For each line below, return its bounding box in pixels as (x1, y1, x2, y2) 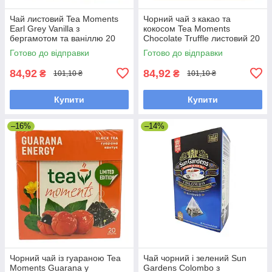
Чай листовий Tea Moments (10, 13, 118, 24)
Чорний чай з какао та (143, 13, 231, 24)
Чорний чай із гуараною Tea (10, 253, 121, 263)
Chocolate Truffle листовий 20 (143, 33, 260, 43)
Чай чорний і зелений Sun (143, 253, 246, 263)
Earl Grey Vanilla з (10, 23, 80, 33)
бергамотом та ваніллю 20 (10, 33, 115, 43)
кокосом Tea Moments (143, 23, 230, 33)
